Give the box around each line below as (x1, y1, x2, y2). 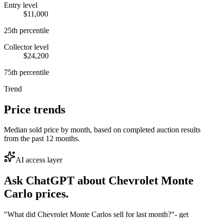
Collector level (4, 42, 49, 51)
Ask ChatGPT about (4, 174, 109, 187)
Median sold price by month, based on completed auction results (4, 126, 200, 134)
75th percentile (4, 68, 49, 76)
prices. (33, 187, 69, 200)
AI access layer (16, 156, 62, 164)
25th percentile (4, 26, 49, 35)
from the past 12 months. (4, 134, 80, 143)
